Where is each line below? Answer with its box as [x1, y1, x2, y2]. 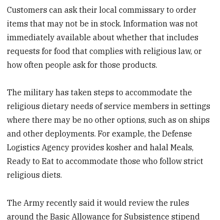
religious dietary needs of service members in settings [7, 101, 211, 111]
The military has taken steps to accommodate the [7, 87, 192, 98]
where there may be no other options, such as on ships [7, 115, 210, 125]
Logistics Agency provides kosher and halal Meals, [7, 142, 194, 153]
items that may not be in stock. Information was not [7, 18, 198, 28]
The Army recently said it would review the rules [7, 198, 190, 208]
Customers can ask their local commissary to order [7, 4, 197, 15]
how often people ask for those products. [7, 59, 158, 70]
